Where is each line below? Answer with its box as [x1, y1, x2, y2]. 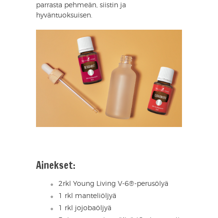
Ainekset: [36, 158, 75, 173]
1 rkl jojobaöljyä [58, 205, 111, 212]
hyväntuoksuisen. [36, 12, 92, 19]
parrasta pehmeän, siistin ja [36, 2, 126, 9]
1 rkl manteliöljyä [58, 193, 116, 200]
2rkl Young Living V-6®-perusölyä [58, 181, 168, 188]
